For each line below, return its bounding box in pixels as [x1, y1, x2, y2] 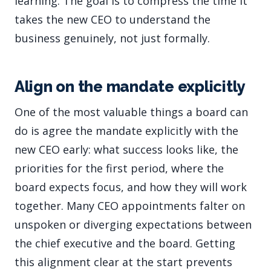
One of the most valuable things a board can [15, 105, 248, 120]
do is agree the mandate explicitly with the [15, 123, 238, 139]
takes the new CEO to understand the [15, 12, 211, 27]
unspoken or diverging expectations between [15, 217, 252, 232]
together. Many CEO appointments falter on [15, 198, 245, 214]
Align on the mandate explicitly [15, 77, 246, 96]
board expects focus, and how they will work [15, 180, 247, 195]
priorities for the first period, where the [15, 161, 224, 176]
